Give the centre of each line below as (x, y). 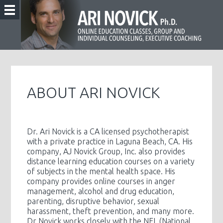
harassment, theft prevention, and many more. (111, 211)
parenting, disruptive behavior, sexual (93, 201)
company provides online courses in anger (101, 181)
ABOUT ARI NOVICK (94, 93)
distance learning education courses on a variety (111, 161)
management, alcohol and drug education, (101, 191)
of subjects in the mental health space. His (101, 171)
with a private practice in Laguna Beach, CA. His (110, 141)
